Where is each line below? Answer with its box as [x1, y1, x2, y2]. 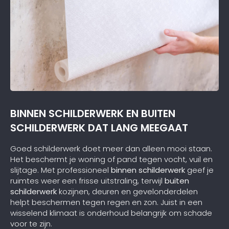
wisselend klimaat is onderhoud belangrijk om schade [10, 208, 212, 219]
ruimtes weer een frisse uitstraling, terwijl [10, 175, 165, 187]
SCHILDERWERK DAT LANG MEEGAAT [10, 120, 188, 135]
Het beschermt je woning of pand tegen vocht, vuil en [10, 154, 213, 165]
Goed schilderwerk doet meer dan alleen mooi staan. [10, 143, 212, 154]
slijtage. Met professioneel [10, 165, 111, 176]
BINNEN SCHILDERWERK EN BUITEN [10, 106, 175, 121]
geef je [185, 165, 214, 176]
